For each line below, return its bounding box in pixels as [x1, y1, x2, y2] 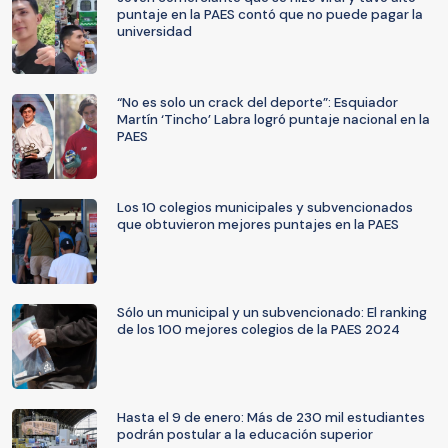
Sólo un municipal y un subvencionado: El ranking [117, 304, 427, 321]
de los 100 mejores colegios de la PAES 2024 [117, 321, 400, 338]
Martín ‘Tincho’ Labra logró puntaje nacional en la [117, 111, 430, 128]
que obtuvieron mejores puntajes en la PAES [117, 216, 399, 233]
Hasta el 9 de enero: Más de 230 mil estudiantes [117, 409, 425, 426]
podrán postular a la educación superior [117, 426, 373, 443]
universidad [117, 23, 192, 40]
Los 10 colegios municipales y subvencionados [117, 199, 413, 216]
